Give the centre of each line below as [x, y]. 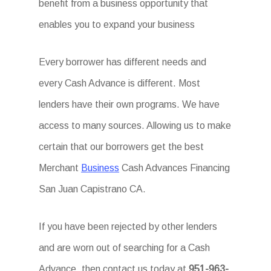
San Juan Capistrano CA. [93, 189]
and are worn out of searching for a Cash [125, 248]
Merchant [60, 168]
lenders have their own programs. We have [129, 104]
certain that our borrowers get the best [122, 147]
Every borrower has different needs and [123, 62]
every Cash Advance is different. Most [120, 83]
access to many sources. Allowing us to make [135, 126]
